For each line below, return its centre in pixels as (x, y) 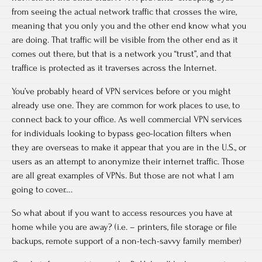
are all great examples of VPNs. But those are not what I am (123, 175)
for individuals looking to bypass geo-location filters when (122, 133)
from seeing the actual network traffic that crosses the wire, (124, 12)
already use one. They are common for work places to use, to (126, 105)
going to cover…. (42, 189)
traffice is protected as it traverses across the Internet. (114, 68)
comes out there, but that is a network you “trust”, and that (122, 54)
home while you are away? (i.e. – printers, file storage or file (124, 227)
